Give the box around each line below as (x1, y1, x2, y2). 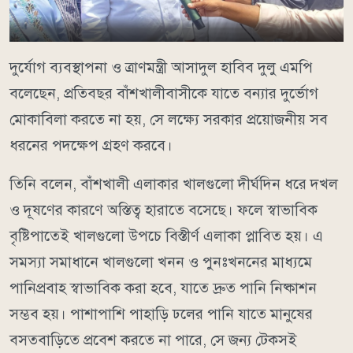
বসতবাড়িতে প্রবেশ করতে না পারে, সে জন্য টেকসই (9, 330, 297, 349)
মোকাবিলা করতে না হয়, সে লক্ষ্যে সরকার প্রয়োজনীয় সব (9, 110, 328, 128)
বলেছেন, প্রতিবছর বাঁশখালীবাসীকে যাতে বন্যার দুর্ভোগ (9, 84, 318, 102)
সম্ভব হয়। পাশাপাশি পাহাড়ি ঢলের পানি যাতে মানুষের (9, 304, 313, 323)
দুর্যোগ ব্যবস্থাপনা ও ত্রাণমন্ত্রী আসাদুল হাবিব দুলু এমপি (9, 58, 313, 76)
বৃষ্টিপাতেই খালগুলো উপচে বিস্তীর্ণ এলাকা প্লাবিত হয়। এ (9, 226, 323, 245)
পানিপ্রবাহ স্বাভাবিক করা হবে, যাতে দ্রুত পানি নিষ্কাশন (9, 278, 317, 297)
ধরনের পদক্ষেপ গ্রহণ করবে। (9, 136, 173, 154)
